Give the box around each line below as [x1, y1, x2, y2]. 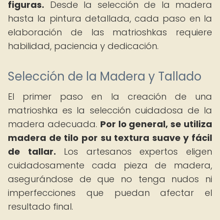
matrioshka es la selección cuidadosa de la [8, 104, 212, 116]
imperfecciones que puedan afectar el [8, 187, 212, 199]
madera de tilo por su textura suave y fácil [8, 132, 212, 144]
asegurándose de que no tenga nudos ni [8, 173, 212, 185]
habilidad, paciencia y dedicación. [8, 40, 159, 52]
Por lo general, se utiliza [100, 118, 213, 130]
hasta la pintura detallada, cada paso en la [8, 12, 212, 25]
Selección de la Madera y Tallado [8, 68, 201, 84]
